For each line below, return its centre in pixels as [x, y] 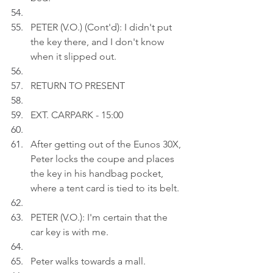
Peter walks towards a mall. [88, 261]
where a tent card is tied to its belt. [105, 188]
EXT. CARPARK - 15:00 [77, 115]
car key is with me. [69, 232]
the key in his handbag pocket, [98, 173]
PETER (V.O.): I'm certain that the [100, 217]
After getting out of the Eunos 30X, [107, 144]
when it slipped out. [73, 56]
